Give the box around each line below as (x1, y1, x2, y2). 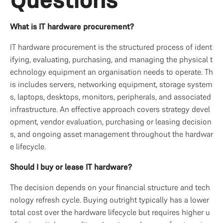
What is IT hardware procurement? (10, 21, 134, 31)
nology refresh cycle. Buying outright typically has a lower (10, 195, 209, 205)
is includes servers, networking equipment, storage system (10, 79, 213, 89)
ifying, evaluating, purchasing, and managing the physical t (10, 54, 213, 64)
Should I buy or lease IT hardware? (10, 162, 132, 172)
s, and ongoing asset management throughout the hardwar (10, 129, 213, 139)
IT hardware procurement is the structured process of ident (10, 42, 212, 52)
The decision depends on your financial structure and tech (10, 182, 210, 192)
